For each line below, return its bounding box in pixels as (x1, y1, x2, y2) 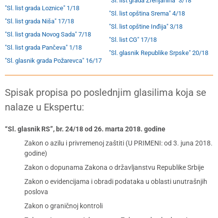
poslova (24, 188, 48, 196)
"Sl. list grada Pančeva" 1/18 (5, 44, 82, 51)
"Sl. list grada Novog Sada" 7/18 (5, 31, 91, 38)
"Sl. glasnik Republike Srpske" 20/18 (109, 49, 208, 56)
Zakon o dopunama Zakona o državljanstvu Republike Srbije (24, 163, 204, 171)
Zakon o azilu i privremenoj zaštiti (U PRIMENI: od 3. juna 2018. (24, 139, 213, 147)
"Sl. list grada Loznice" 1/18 (5, 4, 79, 12)
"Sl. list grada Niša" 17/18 (5, 18, 74, 25)
